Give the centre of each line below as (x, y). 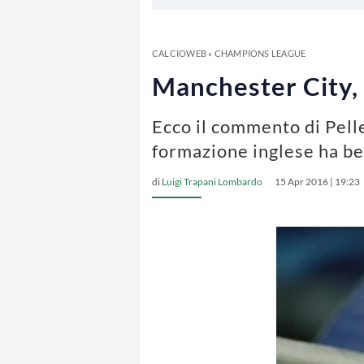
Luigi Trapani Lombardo (212, 182)
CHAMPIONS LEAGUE (260, 53)
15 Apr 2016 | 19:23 (317, 182)
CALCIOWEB (179, 53)
